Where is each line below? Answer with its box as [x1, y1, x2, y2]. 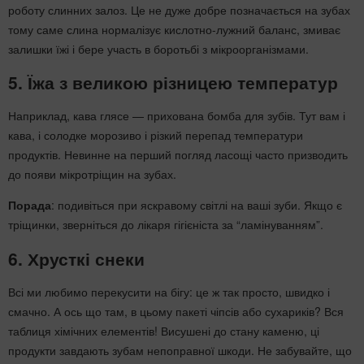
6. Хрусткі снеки [8, 245, 145, 271]
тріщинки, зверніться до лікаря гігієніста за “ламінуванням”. [8, 216, 323, 233]
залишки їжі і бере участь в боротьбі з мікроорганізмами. [8, 40, 309, 57]
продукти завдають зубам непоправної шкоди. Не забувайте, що [8, 342, 352, 359]
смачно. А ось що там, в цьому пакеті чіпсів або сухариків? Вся [8, 303, 344, 320]
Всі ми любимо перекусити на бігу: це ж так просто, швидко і [8, 284, 330, 301]
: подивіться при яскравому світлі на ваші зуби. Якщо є [51, 197, 342, 214]
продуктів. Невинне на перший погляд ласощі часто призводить [8, 146, 348, 163]
